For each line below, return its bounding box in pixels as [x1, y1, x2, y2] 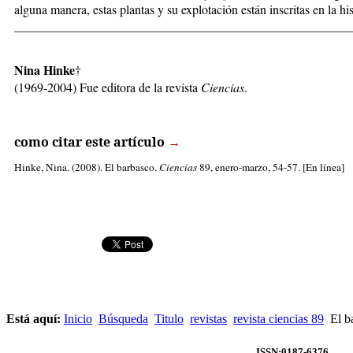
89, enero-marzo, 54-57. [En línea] [197, 159, 344, 174]
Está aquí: [6, 311, 64, 325]
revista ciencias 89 [233, 311, 324, 325]
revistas [190, 311, 227, 325]
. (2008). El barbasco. [67, 159, 159, 174]
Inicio [64, 311, 92, 325]
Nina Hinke [14, 60, 75, 79]
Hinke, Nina [14, 159, 67, 174]
